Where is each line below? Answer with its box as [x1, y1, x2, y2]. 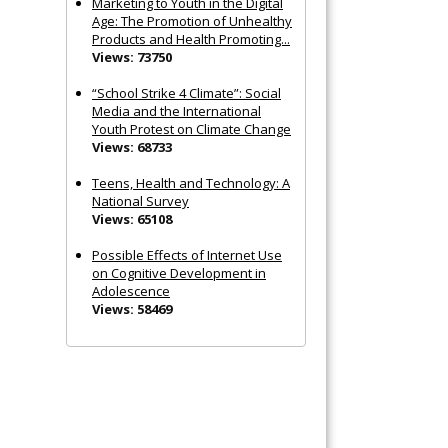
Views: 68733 [92, 137, 172, 156]
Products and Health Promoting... [92, 29, 290, 48]
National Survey [92, 191, 189, 210]
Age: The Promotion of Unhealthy [92, 11, 292, 30]
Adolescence [92, 281, 170, 300]
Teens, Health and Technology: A [92, 173, 290, 192]
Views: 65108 [92, 209, 172, 228]
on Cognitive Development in [92, 263, 266, 282]
